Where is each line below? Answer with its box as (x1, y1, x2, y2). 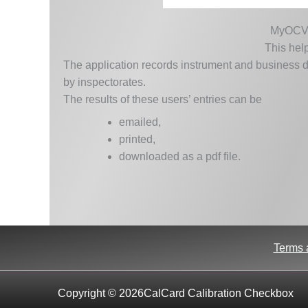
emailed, (118, 115, 161, 128)
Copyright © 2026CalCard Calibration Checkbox (57, 287, 294, 300)
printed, (118, 133, 155, 145)
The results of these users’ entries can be (63, 93, 262, 105)
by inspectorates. (63, 76, 146, 88)
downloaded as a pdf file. (118, 150, 241, 162)
